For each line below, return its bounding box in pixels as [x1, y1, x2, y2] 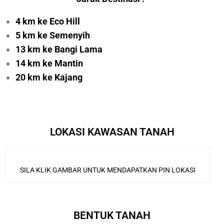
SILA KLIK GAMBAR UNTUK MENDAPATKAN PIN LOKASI [19, 166, 195, 174]
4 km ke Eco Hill [15, 16, 80, 27]
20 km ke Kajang [15, 72, 83, 83]
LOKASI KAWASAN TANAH [49, 125, 174, 138]
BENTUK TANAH [73, 209, 150, 222]
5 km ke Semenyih [15, 30, 90, 41]
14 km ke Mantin [15, 58, 83, 69]
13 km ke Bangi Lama [15, 44, 103, 55]
